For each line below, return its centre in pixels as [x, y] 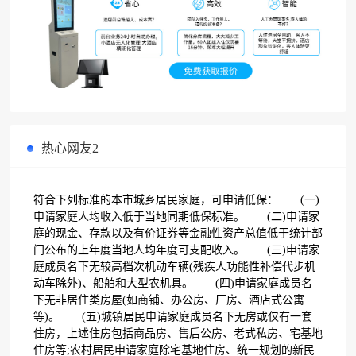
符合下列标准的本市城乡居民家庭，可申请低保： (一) [176, 199]
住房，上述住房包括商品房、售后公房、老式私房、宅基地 [178, 333]
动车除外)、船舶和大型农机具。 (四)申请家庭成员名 [173, 283]
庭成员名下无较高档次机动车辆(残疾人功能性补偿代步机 [174, 266]
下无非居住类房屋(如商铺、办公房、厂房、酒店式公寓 [169, 300]
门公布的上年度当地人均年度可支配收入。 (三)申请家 [176, 250]
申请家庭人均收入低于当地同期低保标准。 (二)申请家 [176, 216]
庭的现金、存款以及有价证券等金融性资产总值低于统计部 [178, 233]
